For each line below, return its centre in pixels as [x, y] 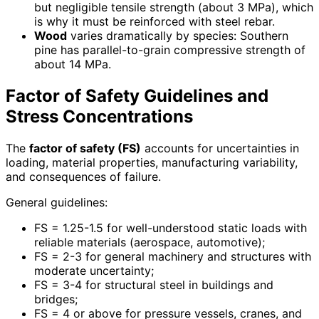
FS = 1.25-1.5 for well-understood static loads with [171, 228]
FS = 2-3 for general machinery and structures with [173, 256]
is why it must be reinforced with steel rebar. [155, 22]
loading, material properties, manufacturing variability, [152, 162]
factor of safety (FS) [85, 148]
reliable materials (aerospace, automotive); [150, 242]
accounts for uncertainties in [220, 148]
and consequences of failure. [83, 176]
